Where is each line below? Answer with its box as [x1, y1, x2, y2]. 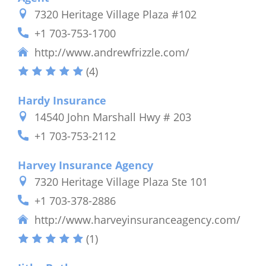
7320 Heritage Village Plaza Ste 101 [34, 174, 208, 189]
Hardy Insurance [18, 93, 106, 107]
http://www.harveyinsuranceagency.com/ [34, 212, 240, 227]
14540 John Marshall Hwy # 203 [34, 109, 191, 124]
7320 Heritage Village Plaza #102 [34, 7, 197, 21]
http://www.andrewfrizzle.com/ [34, 45, 189, 59]
